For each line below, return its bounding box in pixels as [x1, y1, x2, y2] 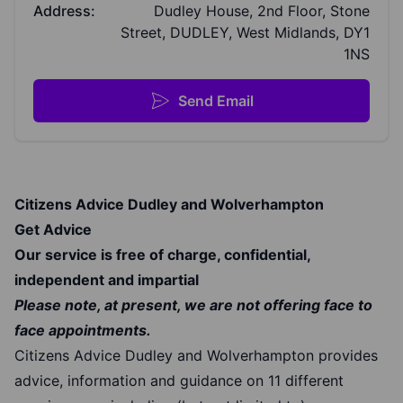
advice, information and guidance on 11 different [14, 372, 344, 390]
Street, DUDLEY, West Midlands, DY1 [121, 23, 370, 42]
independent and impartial [14, 271, 199, 290]
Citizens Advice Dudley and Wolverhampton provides [14, 346, 378, 365]
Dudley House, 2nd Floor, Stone [154, 2, 370, 21]
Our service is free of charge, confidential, [14, 246, 310, 264]
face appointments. [14, 321, 151, 340]
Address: [33, 2, 95, 21]
